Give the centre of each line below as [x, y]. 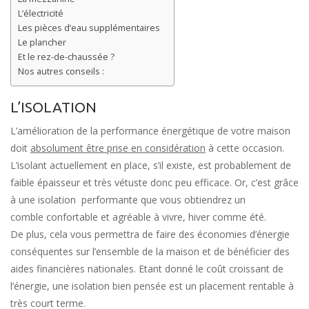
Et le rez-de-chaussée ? [66, 57]
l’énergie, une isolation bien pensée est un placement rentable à [152, 286]
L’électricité [41, 14]
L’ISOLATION [53, 107]
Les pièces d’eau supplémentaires [89, 28]
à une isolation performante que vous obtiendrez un [128, 199]
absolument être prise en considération [118, 148]
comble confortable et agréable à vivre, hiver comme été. [138, 217]
